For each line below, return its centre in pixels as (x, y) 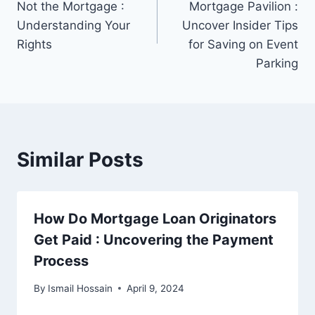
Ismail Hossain (81, 288)
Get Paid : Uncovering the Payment (154, 240)
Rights (34, 45)
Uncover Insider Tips (240, 26)
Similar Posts (80, 160)
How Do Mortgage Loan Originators (155, 219)
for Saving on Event (243, 45)
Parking (277, 64)
